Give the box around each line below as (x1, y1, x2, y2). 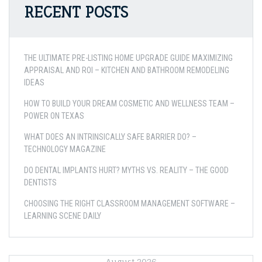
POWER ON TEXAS (24, 111, 84, 120)
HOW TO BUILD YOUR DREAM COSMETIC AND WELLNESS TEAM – (24, 99, 235, 108)
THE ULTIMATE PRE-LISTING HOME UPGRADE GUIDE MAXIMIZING (24, 53, 233, 63)
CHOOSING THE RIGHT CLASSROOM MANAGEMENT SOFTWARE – (24, 199, 235, 208)
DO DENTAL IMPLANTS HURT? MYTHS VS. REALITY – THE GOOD (24, 166, 229, 175)
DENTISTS (24, 178, 57, 187)
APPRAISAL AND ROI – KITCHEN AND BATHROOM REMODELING (24, 65, 229, 75)
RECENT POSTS (24, 3, 128, 21)
